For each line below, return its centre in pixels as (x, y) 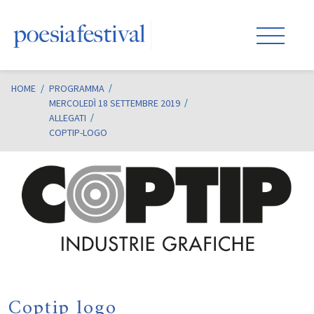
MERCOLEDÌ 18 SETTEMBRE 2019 (115, 103)
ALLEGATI (68, 118)
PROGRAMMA (77, 88)
